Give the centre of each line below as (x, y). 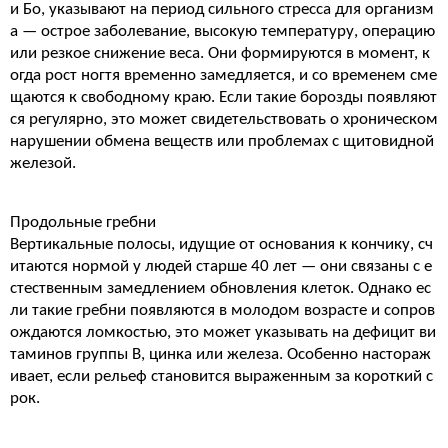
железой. (43, 163)
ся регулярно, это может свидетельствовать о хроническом (224, 119)
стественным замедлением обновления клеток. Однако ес (220, 288)
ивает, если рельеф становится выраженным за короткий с (221, 376)
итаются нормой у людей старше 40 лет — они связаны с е (221, 266)
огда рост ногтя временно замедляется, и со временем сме (223, 75)
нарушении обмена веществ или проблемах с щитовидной (222, 141)
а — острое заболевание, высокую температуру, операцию (222, 31)
